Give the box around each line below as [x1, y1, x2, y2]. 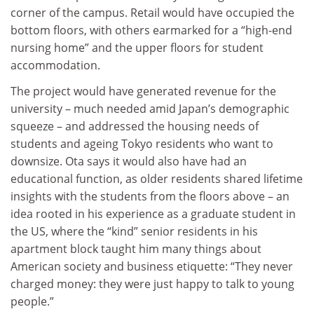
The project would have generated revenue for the [11, 83, 276, 100]
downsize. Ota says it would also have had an [11, 153, 247, 170]
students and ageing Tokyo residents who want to [11, 136, 273, 152]
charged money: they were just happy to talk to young [11, 276, 294, 292]
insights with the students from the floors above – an [11, 189, 289, 205]
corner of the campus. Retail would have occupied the [11, 4, 294, 20]
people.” [11, 294, 54, 310]
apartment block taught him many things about [11, 241, 261, 257]
